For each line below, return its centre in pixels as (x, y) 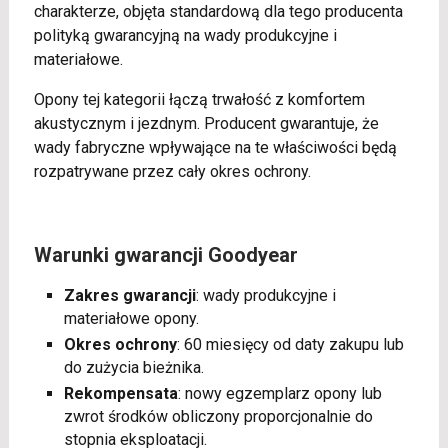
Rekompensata (120, 393)
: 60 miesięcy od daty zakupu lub (290, 344)
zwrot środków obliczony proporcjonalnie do (218, 416)
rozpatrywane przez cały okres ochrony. (172, 171)
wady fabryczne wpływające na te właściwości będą (215, 147)
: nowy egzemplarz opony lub (279, 393)
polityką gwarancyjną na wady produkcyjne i (185, 35)
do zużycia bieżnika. (133, 367)
